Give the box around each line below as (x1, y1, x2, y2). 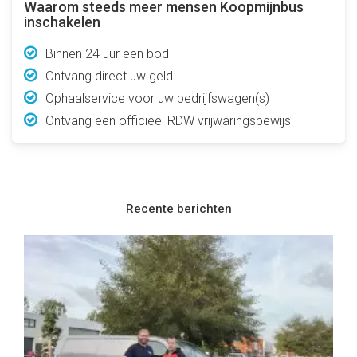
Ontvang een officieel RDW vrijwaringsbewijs (45, 113, 291, 128)
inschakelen (24, 14, 100, 30)
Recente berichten (125, 202, 232, 216)
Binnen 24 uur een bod (45, 46, 169, 61)
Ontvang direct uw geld (45, 69, 173, 84)
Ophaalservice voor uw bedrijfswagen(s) (45, 91, 269, 106)
